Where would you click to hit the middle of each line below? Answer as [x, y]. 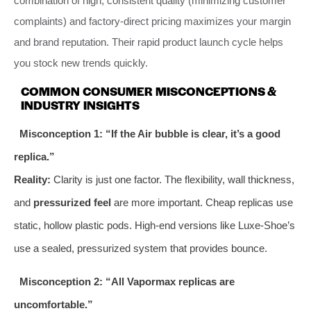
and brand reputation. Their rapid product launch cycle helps [149, 42]
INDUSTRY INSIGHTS [80, 104]
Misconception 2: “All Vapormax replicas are [127, 281]
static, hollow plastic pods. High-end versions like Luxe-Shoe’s [154, 225]
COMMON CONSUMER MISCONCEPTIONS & [149, 91]
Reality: [32, 179]
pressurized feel [72, 202]
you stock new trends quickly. [81, 62]
